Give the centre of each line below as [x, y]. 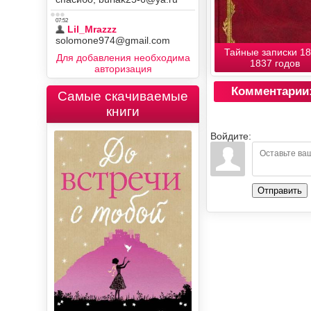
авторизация [123, 69]
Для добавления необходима [123, 58]
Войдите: [231, 136]
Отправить [280, 190]
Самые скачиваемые [123, 96]
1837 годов [275, 63]
